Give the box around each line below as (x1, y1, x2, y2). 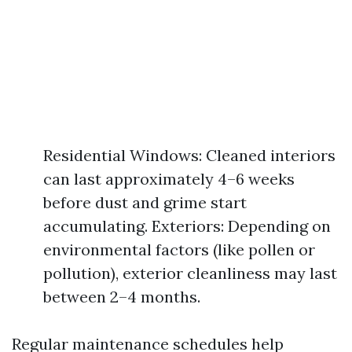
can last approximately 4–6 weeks (43, 169, 295, 189)
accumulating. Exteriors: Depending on (43, 216, 331, 236)
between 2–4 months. (43, 287, 200, 306)
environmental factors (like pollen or (43, 240, 315, 259)
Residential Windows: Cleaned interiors (43, 145, 335, 165)
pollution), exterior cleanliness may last (43, 263, 337, 283)
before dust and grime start (43, 192, 247, 212)
